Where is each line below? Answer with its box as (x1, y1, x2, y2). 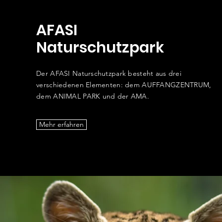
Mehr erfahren (39, 120, 84, 129)
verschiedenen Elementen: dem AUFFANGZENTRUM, (36, 80, 212, 89)
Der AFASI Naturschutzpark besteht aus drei (36, 69, 181, 78)
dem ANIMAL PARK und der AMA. (36, 92, 150, 101)
